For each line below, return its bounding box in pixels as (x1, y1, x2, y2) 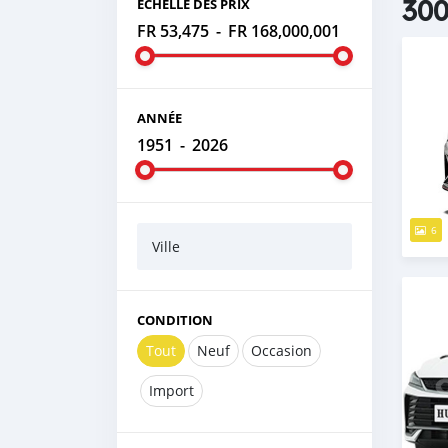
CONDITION (137, 311, 213, 329)
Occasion (251, 341, 312, 360)
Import (149, 381, 194, 400)
